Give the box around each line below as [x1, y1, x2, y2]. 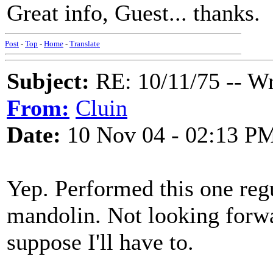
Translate [69, 39, 100, 48]
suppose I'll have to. [7, 229, 194, 255]
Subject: [7, 68, 90, 94]
